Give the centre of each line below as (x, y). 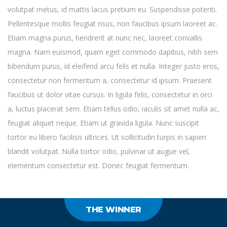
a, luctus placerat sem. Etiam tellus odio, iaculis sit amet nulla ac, (113, 108)
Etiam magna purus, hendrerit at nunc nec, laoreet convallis (105, 37)
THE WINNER (113, 209)
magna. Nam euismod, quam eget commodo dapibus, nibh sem (113, 52)
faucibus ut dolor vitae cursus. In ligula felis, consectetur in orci (110, 94)
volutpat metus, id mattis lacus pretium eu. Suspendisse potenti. (112, 9)
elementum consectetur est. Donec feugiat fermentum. (98, 165)
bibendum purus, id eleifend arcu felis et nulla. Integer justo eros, (113, 66)
